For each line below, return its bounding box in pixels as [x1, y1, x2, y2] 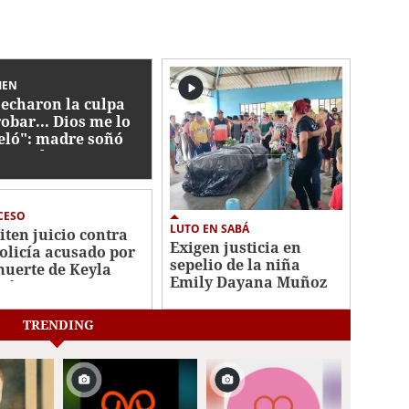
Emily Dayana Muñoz [170, 272, 328, 293]
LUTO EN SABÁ [170, 221, 250, 237]
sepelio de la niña [170, 255, 301, 276]
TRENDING [22, 316, 94, 334]
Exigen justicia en [170, 237, 302, 258]
